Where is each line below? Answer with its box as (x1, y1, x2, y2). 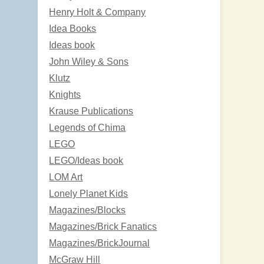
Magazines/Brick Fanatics (49, 221, 157, 232)
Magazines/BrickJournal (49, 237, 150, 248)
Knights (49, 89, 81, 100)
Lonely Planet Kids (49, 188, 128, 199)
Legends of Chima (49, 122, 126, 133)
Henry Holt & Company (49, 6, 146, 17)
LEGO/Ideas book (49, 155, 124, 166)
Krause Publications (49, 105, 134, 116)
